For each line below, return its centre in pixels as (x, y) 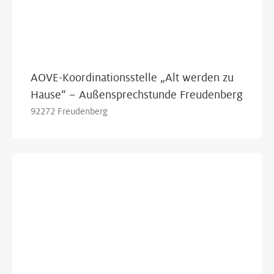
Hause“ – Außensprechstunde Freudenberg (137, 95)
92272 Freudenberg (69, 111)
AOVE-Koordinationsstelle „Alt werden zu (132, 78)
